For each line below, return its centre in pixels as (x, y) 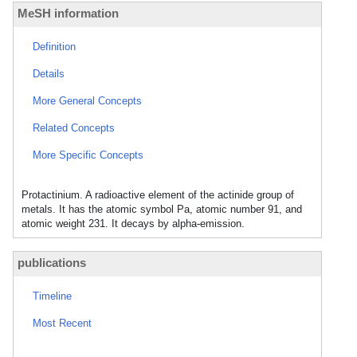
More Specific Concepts (88, 155)
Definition (54, 47)
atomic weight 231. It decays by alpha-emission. (133, 224)
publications (52, 263)
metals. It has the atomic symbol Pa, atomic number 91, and (162, 209)
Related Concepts (74, 128)
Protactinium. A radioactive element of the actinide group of (158, 195)
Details (49, 74)
